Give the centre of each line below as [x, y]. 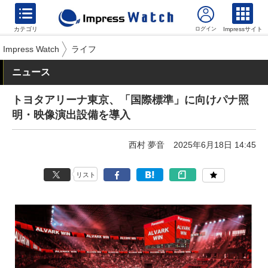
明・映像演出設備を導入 [71, 115]
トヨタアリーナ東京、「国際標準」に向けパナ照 [130, 100]
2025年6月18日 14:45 [215, 145]
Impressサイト [243, 29]
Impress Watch [31, 49]
